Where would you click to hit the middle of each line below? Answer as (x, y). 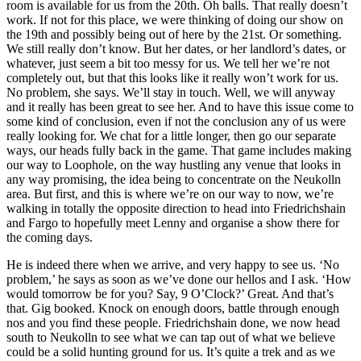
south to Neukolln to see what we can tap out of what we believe (171, 337)
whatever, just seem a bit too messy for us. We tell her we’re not (168, 63)
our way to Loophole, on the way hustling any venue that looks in (174, 164)
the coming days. (50, 237)
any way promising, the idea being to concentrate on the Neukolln (174, 179)
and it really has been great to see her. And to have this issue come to (180, 106)
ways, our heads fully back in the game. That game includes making (179, 150)
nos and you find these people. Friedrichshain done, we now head (173, 322)
